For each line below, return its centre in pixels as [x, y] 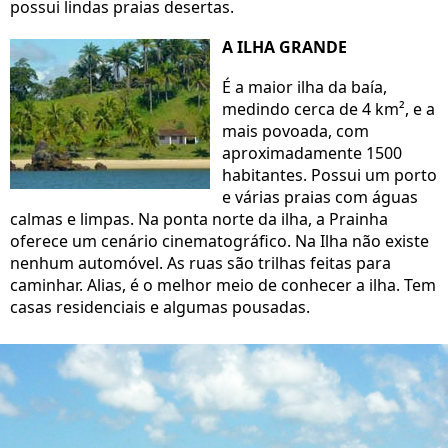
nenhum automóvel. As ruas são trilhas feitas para [200, 263]
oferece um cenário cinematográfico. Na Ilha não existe [219, 241]
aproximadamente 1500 [312, 153]
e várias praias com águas [320, 197]
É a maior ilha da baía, [304, 87]
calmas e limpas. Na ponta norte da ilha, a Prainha [199, 219]
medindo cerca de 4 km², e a [328, 109]
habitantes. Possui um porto [329, 175]
